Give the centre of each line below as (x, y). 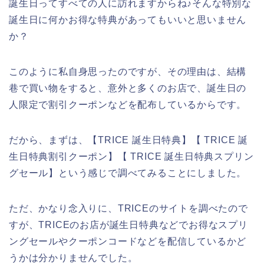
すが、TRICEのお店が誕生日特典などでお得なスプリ (128, 225)
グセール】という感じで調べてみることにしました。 (128, 173)
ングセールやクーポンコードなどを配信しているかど (128, 241)
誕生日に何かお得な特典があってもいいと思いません (128, 19)
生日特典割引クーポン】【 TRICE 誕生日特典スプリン (131, 156)
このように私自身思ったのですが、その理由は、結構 (128, 71)
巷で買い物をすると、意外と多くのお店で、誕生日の (128, 88)
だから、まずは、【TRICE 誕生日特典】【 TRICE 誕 (128, 140)
